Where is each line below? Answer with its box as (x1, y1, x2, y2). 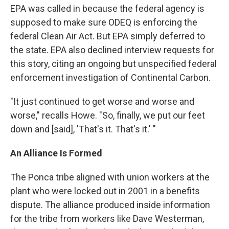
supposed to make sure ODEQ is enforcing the (10, 17, 197, 28)
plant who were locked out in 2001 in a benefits (10, 186, 200, 197)
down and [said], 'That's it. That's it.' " (10, 124, 156, 135)
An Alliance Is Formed (10, 148, 102, 159)
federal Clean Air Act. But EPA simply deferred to (10, 31, 205, 42)
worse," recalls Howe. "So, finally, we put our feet (10, 110, 205, 121)
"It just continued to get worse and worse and (10, 96, 194, 107)
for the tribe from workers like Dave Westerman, (10, 213, 204, 224)
